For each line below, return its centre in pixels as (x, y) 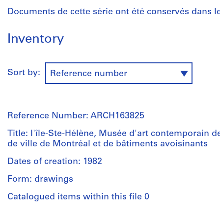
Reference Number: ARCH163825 (76, 116)
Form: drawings (40, 179)
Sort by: (26, 73)
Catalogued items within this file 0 (78, 197)
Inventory (36, 40)
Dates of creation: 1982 (55, 162)
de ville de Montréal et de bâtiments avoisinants (108, 144)
